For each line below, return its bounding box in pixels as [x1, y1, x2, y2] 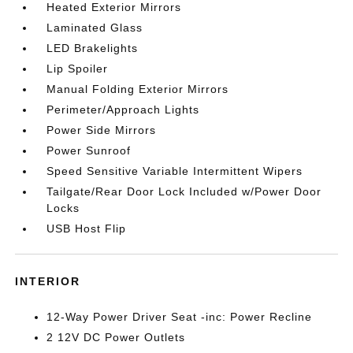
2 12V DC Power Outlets [46, 331, 186, 344]
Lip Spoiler [46, 62, 109, 75]
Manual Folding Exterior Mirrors [46, 83, 229, 95]
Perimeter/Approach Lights [46, 103, 200, 116]
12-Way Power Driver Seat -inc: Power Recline [46, 310, 313, 323]
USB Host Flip [46, 222, 127, 235]
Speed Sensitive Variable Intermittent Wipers [46, 165, 303, 177]
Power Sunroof [46, 144, 132, 157]
